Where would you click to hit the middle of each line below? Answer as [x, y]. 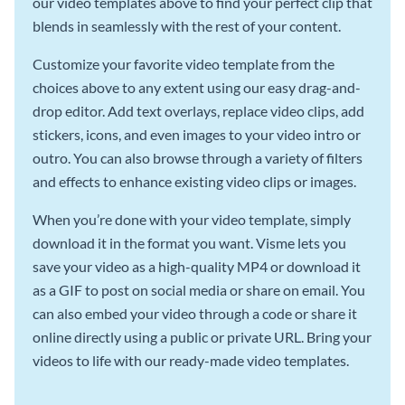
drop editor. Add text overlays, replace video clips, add [198, 110]
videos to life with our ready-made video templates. [191, 360]
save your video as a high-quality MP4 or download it [197, 266]
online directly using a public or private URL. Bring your [202, 336]
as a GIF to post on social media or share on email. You [199, 289]
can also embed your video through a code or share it [195, 313]
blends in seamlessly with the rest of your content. [187, 25]
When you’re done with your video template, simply [192, 219]
